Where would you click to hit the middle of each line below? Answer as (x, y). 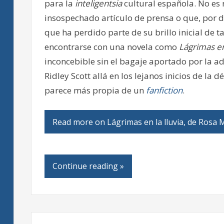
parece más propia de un (95, 90)
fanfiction (164, 90)
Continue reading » (88, 166)
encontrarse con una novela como (111, 46)
